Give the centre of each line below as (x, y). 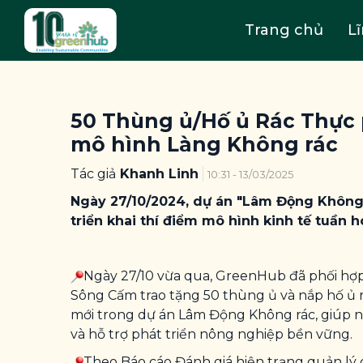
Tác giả (93, 174)
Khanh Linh (159, 174)
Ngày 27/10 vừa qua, (149, 276)
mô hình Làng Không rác (204, 144)
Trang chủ (284, 30)
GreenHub (251, 276)
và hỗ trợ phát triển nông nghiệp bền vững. (213, 334)
